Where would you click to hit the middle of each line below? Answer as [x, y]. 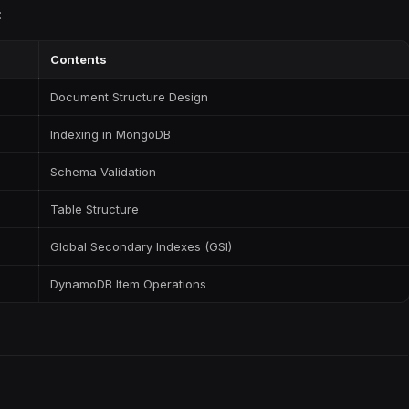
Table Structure [94, 209]
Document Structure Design [129, 97]
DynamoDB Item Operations [128, 284]
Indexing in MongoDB [110, 134]
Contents [79, 59]
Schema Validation [103, 172]
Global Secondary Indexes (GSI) [141, 246]
